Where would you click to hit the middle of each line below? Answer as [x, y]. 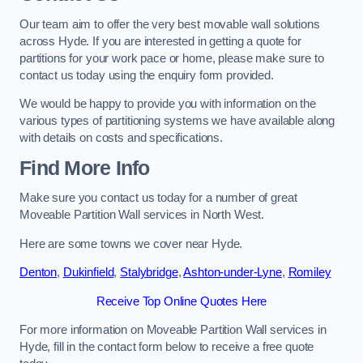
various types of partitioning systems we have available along [177, 121]
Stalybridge [149, 273]
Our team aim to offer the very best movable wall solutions [170, 24]
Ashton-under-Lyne [233, 273]
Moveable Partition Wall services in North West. [142, 215]
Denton [38, 273]
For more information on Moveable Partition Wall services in [173, 330]
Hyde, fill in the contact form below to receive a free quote [167, 347]
